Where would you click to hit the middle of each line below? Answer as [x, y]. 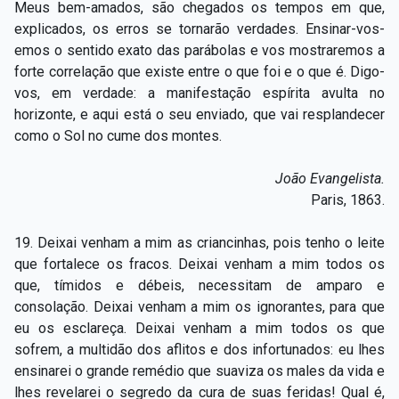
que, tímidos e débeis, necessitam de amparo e [199, 285]
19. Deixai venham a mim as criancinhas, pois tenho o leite [199, 242]
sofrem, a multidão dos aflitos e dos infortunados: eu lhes [199, 349]
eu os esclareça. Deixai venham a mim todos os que [199, 328]
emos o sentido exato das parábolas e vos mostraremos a [199, 50]
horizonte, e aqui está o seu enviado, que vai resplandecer [199, 114]
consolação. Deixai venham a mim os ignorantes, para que [199, 306]
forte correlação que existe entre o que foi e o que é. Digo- [199, 71]
